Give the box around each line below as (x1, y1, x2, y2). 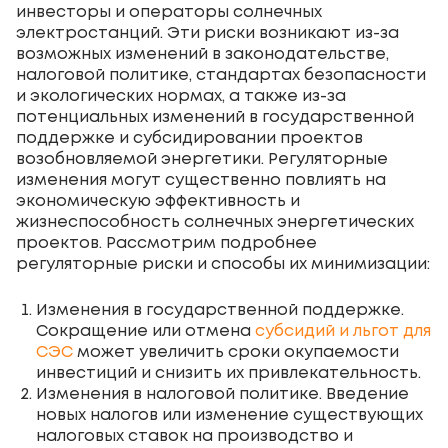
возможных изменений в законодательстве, (16, 46, 389, 62)
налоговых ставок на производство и (36, 428, 353, 444)
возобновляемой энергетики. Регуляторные (16, 151, 388, 167)
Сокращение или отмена (36, 323, 255, 339)
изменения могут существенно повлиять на (16, 172, 386, 188)
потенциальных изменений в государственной (16, 109, 414, 125)
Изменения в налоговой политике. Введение (36, 386, 409, 402)
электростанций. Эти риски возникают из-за (16, 25, 399, 41)
